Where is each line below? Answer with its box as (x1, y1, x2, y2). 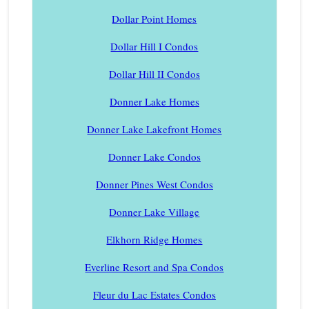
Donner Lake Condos (108, 150, 201, 164)
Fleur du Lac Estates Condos (92, 288, 216, 302)
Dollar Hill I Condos (110, 39, 199, 54)
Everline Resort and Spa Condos (85, 260, 224, 275)
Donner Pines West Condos (95, 177, 213, 192)
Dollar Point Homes (112, 12, 197, 26)
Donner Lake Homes (109, 94, 199, 109)
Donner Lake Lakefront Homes (87, 122, 222, 137)
